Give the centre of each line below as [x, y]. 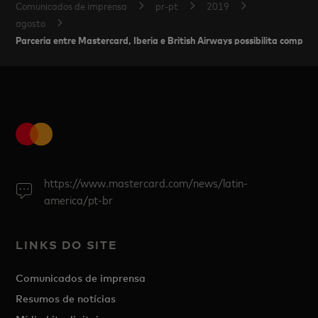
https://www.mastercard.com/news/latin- [146, 182]
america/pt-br [79, 199]
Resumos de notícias [66, 298]
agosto [31, 22]
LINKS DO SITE [67, 245]
